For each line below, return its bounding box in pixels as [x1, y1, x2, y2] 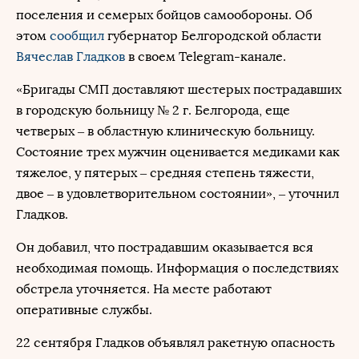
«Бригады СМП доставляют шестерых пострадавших [16, 82, 341, 97]
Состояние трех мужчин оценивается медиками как [16, 144, 340, 159]
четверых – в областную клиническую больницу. [16, 123, 315, 139]
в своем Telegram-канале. [125, 49, 286, 64]
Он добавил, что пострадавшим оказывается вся [16, 240, 313, 255]
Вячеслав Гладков [16, 49, 125, 64]
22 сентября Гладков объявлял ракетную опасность [16, 335, 335, 350]
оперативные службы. [16, 302, 152, 317]
